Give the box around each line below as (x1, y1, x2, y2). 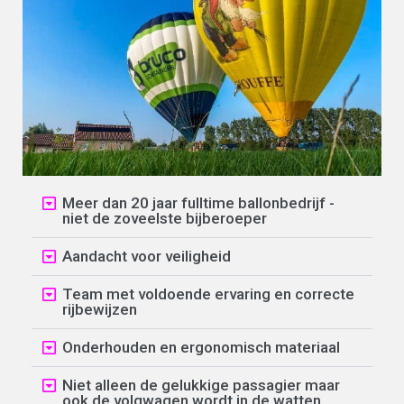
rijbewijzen (62, 299, 137, 318)
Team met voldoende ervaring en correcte (62, 284, 354, 303)
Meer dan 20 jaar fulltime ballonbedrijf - (62, 193, 335, 212)
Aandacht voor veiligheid (62, 246, 231, 265)
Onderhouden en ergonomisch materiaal (62, 337, 340, 356)
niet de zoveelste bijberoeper (62, 208, 267, 227)
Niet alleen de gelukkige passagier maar (62, 375, 340, 394)
